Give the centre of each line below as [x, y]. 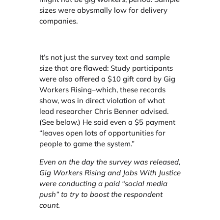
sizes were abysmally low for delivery [103, 10]
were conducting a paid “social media [103, 183]
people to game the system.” [87, 144]
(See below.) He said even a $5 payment [107, 122]
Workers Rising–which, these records [102, 90]
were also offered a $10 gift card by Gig [107, 79]
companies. [58, 21]
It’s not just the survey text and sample [105, 57]
